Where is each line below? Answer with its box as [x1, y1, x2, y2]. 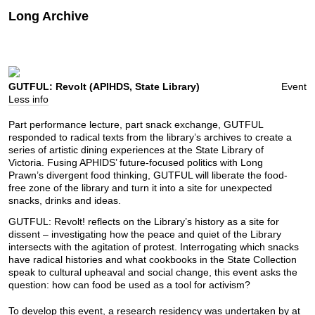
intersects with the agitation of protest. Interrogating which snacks [8, 241, 299, 253]
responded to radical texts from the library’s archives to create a [8, 131, 292, 143]
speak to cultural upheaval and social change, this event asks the [8, 266, 297, 278]
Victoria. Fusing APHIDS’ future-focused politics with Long [8, 157, 263, 169]
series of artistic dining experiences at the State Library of [8, 144, 264, 156]
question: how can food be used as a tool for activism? [8, 279, 250, 291]
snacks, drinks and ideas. [8, 195, 121, 207]
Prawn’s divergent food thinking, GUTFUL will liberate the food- [8, 169, 288, 181]
